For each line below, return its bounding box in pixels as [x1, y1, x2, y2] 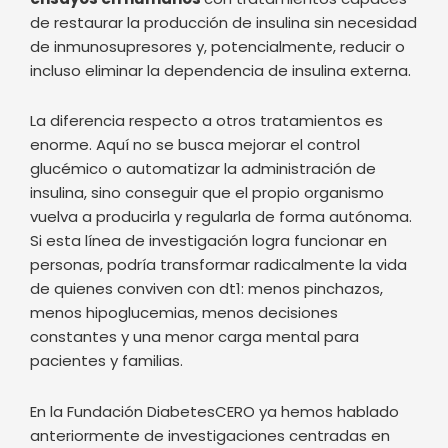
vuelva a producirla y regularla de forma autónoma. [30, 80, 412, 102]
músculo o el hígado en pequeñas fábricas [30, 418, 349, 440]
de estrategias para [30, 346, 185, 368]
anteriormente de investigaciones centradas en [30, 298, 390, 320]
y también [336, 322, 416, 344]
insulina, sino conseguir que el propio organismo [30, 56, 384, 78]
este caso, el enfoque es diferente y [30, 370, 302, 392]
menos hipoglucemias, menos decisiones [30, 176, 338, 198]
